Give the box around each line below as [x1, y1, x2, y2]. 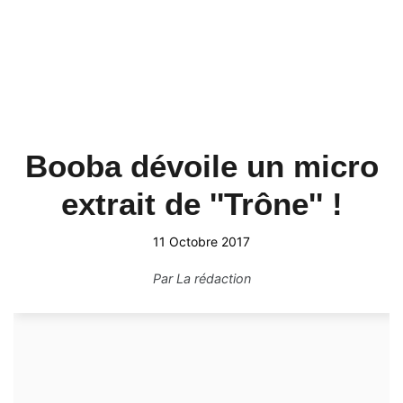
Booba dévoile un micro [24, 148, 379, 184]
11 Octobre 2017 [153, 234, 250, 249]
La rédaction [175, 271, 251, 286]
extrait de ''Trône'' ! [60, 186, 343, 221]
